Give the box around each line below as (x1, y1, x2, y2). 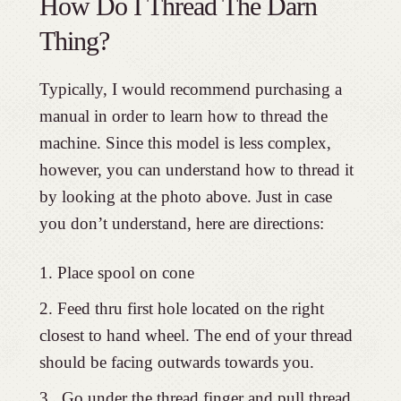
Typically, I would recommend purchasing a (38, 80, 342, 99)
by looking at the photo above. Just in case (38, 187, 332, 207)
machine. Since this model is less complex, (38, 133, 331, 153)
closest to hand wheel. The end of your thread (38, 326, 353, 346)
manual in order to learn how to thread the (38, 107, 328, 126)
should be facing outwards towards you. (38, 353, 314, 372)
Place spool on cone (56, 263, 194, 283)
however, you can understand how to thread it (38, 160, 354, 180)
